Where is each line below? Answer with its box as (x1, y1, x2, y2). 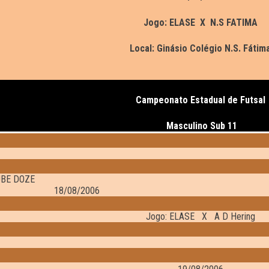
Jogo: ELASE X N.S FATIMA (143, 17, 258, 29)
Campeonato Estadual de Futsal (136, 94, 265, 106)
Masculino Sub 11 (164, 120, 237, 132)
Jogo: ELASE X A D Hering (145, 211, 255, 223)
